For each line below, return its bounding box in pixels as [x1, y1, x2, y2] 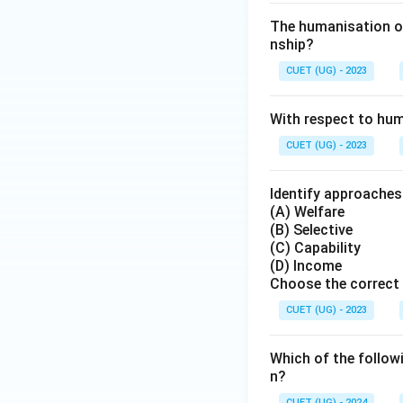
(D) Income [270, 257, 342, 274]
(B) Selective [270, 221, 353, 238]
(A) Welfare [270, 203, 345, 220]
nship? [270, 36, 314, 53]
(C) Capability [270, 239, 361, 256]
